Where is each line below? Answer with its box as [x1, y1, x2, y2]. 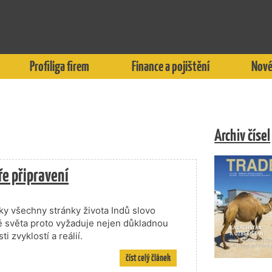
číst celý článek [126, 251, 171, 264]
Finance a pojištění [131, 57, 209, 75]
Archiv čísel [214, 124, 271, 146]
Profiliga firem [30, 57, 90, 75]
